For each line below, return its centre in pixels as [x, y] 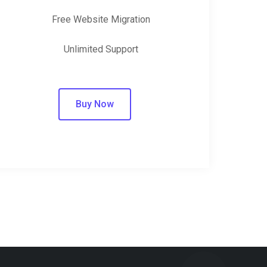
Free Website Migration [101, 19]
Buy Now [95, 104]
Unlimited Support [101, 49]
